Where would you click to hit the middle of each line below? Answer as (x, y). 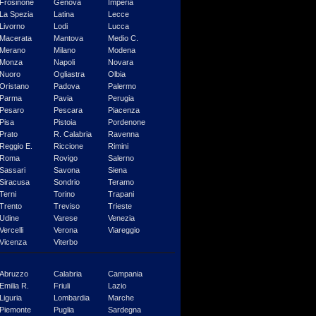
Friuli (61, 285)
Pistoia (64, 122)
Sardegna (123, 309)
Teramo (120, 182)
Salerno (120, 158)
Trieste (119, 206)
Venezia (120, 218)
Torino (63, 194)
